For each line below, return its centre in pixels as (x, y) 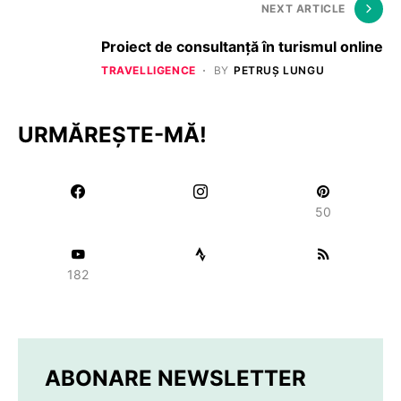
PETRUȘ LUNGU (279, 70)
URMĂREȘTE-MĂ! (112, 134)
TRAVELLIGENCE (149, 70)
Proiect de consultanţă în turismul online (242, 46)
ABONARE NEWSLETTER (175, 378)
